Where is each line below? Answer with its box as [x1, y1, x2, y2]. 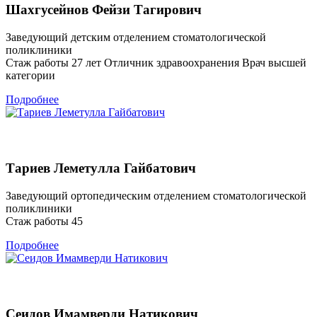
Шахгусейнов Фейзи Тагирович [6, 2, 202, 18]
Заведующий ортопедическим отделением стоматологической [6, 189, 306, 202]
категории [6, 69, 55, 81]
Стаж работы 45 [6, 214, 83, 227]
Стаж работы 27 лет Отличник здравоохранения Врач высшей [6, 56, 306, 69]
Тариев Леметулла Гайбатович [6, 161, 196, 176]
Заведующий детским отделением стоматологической [6, 30, 266, 43]
